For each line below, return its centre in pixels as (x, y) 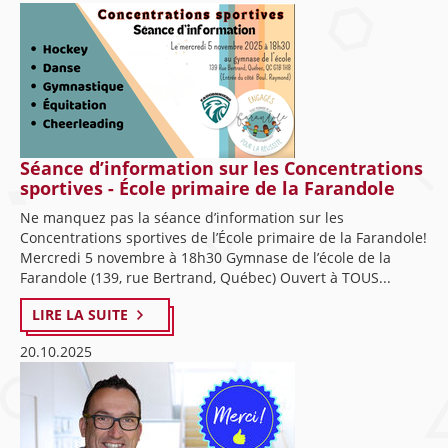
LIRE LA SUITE (80, 314)
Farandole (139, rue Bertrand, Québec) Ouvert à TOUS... (205, 277)
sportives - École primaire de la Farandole (207, 188)
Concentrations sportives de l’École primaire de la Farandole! (223, 237)
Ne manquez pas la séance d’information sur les (182, 217)
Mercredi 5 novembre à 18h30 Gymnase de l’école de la (205, 257)
